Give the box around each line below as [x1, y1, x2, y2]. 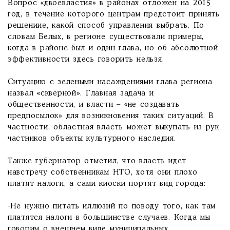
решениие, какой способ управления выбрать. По [8, 22, 205, 29]
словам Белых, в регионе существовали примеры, [8, 33, 204, 41]
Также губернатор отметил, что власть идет [8, 158, 187, 165]
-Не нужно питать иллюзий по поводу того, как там [8, 203, 216, 210]
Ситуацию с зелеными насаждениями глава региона [8, 79, 213, 86]
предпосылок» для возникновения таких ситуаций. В [8, 112, 215, 120]
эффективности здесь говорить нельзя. [8, 56, 164, 63]
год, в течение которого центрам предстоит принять [8, 11, 220, 18]
